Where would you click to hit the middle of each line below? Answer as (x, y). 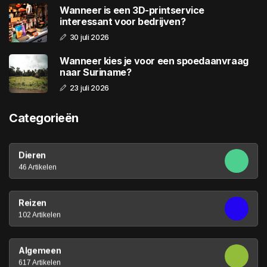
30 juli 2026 (89, 37)
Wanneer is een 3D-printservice (132, 10)
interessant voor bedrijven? (123, 21)
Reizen (32, 203)
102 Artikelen (40, 215)
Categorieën (44, 118)
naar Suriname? (96, 72)
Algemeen (40, 250)
